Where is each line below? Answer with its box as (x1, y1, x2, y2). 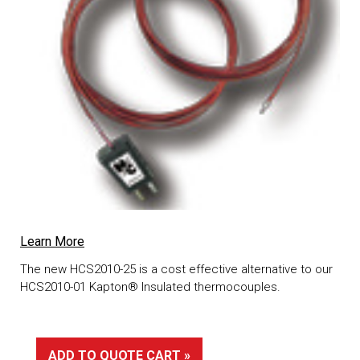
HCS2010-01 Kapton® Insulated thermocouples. (20, 279, 280, 294)
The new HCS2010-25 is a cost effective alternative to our (20, 261, 333, 276)
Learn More (20, 233, 84, 249)
